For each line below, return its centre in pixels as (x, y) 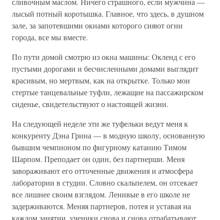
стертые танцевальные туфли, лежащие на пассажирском (108, 92)
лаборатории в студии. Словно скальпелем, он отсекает (105, 182)
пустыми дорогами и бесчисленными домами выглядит (105, 69)
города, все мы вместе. (50, 37)
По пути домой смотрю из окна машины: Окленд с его (104, 57)
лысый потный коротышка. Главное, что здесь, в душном (108, 14)
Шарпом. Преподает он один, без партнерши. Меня (98, 159)
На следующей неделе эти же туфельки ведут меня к (100, 124)
